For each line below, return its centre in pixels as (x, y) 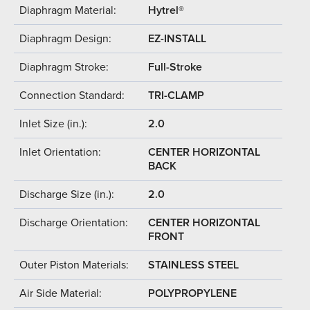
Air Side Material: (61, 293)
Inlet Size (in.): (53, 124)
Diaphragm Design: (65, 38)
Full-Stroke (175, 67)
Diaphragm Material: (68, 10)
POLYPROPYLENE (192, 293)
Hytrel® (166, 10)
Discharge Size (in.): (67, 194)
